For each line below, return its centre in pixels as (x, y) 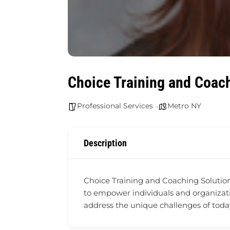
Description (105, 143)
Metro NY (184, 106)
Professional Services (115, 106)
